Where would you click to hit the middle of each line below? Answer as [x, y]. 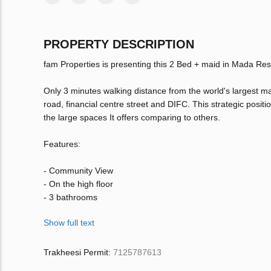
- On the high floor [78, 184]
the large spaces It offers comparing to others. [132, 118]
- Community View [78, 171]
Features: [62, 144]
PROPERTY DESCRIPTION [119, 44]
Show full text [69, 223]
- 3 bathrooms [70, 198]
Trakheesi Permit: [78, 253]
